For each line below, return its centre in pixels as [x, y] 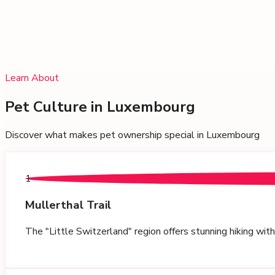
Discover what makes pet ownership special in [104, 135]
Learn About [32, 78]
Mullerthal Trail [68, 205]
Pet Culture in [54, 107]
